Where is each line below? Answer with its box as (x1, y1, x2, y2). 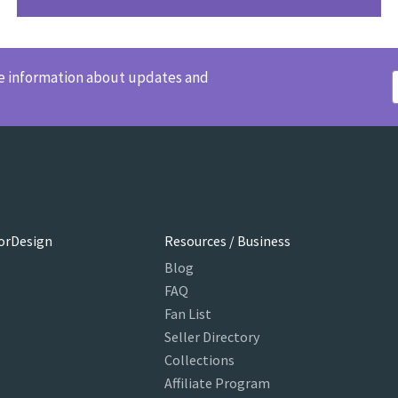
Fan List (163, 305, 211, 323)
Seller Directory (163, 328, 259, 346)
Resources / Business (163, 232, 291, 251)
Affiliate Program (163, 374, 270, 393)
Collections (163, 351, 235, 370)
